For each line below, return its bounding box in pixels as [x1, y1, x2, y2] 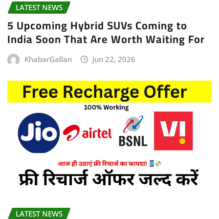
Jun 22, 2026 [92, 54, 136, 64]
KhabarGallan [24, 54, 72, 64]
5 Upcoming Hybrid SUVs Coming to [7, 15, 187, 36]
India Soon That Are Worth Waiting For [7, 28, 205, 49]
